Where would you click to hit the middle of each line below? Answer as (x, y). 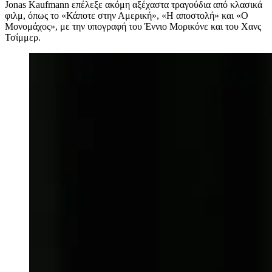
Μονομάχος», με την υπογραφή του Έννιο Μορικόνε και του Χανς (133, 27)
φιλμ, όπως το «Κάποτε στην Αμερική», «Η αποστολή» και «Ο (127, 16)
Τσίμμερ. (23, 38)
